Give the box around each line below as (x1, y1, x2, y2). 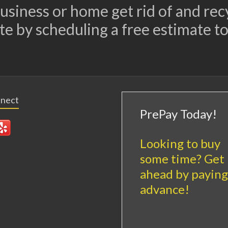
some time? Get (140, 151, 224, 166)
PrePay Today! (140, 106, 217, 121)
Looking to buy (140, 135, 220, 151)
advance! (140, 181, 189, 196)
